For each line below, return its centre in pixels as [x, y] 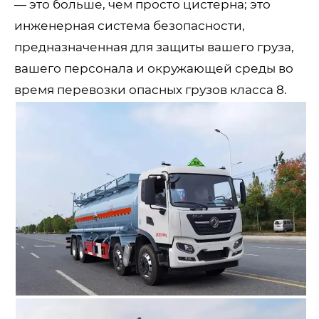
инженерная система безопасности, [130, 25]
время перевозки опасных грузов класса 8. [151, 89]
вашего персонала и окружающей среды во [154, 68]
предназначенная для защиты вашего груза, [154, 47]
